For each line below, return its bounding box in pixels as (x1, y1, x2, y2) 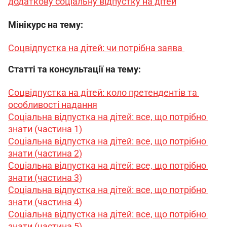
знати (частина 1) (8, 123, 82, 134)
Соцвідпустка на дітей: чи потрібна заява (8, 42, 184, 53)
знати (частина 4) (8, 196, 82, 207)
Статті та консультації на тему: (8, 63, 141, 74)
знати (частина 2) (8, 147, 82, 159)
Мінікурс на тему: (8, 19, 83, 30)
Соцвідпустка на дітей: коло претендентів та (8, 87, 199, 98)
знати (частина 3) (8, 172, 82, 183)
